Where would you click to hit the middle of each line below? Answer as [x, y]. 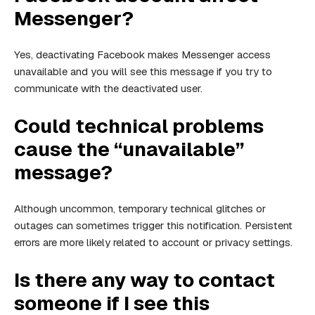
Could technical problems [139, 126]
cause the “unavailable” [129, 149]
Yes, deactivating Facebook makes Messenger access [142, 55]
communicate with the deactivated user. [108, 89]
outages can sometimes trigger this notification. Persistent [153, 226]
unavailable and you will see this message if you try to [143, 72]
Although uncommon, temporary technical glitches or [140, 209]
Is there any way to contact [144, 280]
